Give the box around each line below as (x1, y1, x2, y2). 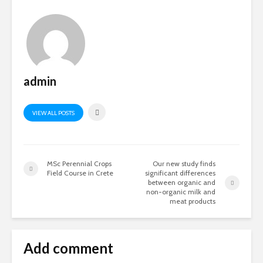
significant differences (145, 168, 216, 177)
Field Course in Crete (47, 168, 113, 177)
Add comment (23, 240, 113, 257)
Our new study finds (153, 159, 216, 168)
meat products (170, 197, 216, 205)
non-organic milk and (146, 187, 216, 196)
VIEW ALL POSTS (32, 109, 75, 117)
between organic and (148, 178, 216, 187)
